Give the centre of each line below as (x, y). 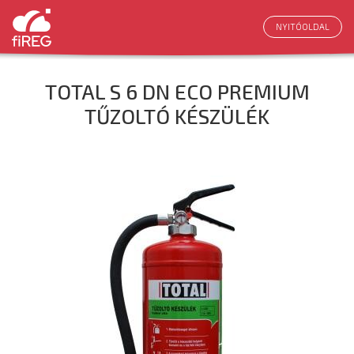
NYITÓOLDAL (303, 26)
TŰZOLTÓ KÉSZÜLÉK (177, 116)
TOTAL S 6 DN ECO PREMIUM (177, 91)
